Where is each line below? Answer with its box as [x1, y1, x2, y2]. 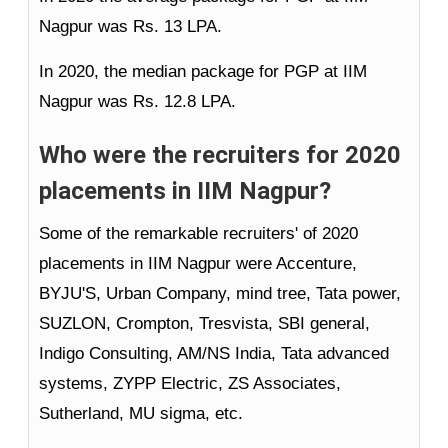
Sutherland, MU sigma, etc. [39, 404, 243, 424]
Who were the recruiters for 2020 [39, 141, 401, 170]
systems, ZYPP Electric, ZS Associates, [39, 374, 341, 394]
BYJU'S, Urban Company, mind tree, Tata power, [39, 284, 401, 304]
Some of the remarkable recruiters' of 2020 [39, 224, 358, 244]
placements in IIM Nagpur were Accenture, [39, 254, 357, 274]
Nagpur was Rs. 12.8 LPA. [39, 92, 236, 112]
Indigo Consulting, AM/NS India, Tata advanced [39, 344, 389, 364]
